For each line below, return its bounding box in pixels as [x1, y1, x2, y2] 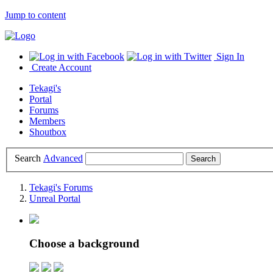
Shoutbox [29, 127, 66, 137]
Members [29, 116, 65, 126]
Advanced [43, 152, 83, 163]
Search [15, 152, 41, 163]
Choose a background [29, 237, 140, 250]
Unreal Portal [29, 193, 80, 204]
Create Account [29, 62, 91, 73]
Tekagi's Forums [29, 182, 93, 193]
